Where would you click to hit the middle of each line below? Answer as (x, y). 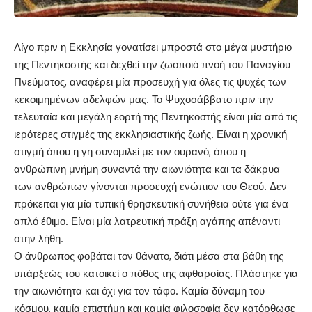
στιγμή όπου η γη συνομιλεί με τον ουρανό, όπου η (130, 152)
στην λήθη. (39, 239)
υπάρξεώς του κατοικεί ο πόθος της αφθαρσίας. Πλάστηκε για (156, 274)
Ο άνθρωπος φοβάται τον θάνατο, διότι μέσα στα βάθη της (149, 256)
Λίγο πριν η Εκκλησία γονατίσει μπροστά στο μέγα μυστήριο (153, 47)
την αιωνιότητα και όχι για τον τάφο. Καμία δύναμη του (139, 291)
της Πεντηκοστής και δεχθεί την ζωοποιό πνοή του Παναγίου (152, 65)
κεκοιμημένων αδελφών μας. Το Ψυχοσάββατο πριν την (144, 100)
